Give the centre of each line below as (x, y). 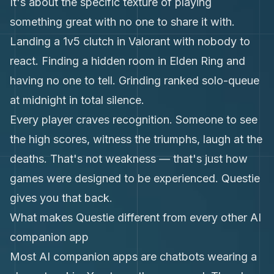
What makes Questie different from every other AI (135, 217)
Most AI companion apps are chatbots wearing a (133, 257)
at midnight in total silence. (77, 100)
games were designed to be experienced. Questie (135, 178)
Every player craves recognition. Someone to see (134, 120)
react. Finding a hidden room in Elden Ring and (128, 61)
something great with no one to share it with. (122, 22)
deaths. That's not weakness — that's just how (129, 159)
